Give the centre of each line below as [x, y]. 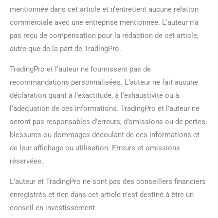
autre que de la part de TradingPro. [65, 48]
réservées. [27, 161]
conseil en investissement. [53, 208]
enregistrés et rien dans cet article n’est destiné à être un [102, 194]
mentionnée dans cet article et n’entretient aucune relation [104, 9]
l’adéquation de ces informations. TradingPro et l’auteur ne [105, 108]
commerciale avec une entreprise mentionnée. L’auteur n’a [104, 22]
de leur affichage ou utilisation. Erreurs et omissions [95, 148]
